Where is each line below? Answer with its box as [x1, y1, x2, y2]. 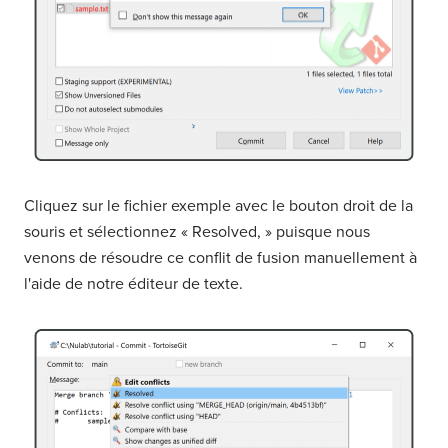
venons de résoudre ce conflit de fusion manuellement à [24, 248, 417, 268]
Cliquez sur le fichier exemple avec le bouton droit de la [24, 196, 413, 216]
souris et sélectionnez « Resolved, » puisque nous [24, 222, 370, 242]
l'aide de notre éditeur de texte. [24, 274, 243, 294]
